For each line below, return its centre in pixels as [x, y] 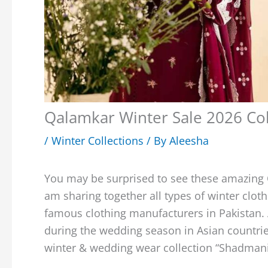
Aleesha [189, 140]
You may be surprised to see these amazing [156, 178]
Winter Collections [98, 140]
